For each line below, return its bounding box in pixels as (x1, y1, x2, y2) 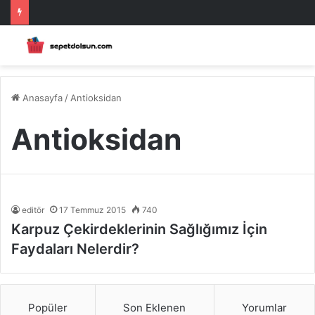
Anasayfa (20, 91, 63, 103)
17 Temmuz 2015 (59, 204, 126, 215)
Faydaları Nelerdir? (11, 240, 139, 257)
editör (22, 204, 44, 215)
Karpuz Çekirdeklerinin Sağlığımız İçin (11, 220, 267, 238)
